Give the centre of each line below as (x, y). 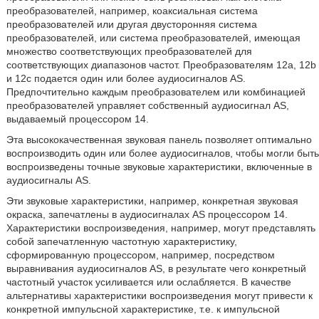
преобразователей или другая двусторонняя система (131, 24)
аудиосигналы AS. (48, 180)
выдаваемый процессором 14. (77, 119)
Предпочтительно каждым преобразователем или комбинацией (156, 92)
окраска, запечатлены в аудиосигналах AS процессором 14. (147, 214)
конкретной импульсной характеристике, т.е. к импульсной (143, 309)
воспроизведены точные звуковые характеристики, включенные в (159, 167)
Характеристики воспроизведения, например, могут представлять (161, 228)
